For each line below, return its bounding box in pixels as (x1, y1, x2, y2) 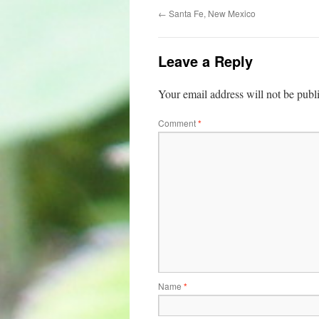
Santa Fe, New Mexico (167, 7, 256, 19)
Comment (158, 117, 198, 129)
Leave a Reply (158, 51, 253, 71)
